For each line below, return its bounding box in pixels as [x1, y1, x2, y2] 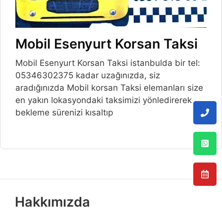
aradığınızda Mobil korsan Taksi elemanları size [15, 83, 203, 93]
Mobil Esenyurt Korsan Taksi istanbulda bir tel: [15, 58, 200, 68]
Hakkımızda [15, 194, 90, 211]
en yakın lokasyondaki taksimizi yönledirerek [15, 95, 192, 106]
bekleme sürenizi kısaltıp [15, 108, 113, 118]
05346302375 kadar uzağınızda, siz [15, 70, 160, 81]
